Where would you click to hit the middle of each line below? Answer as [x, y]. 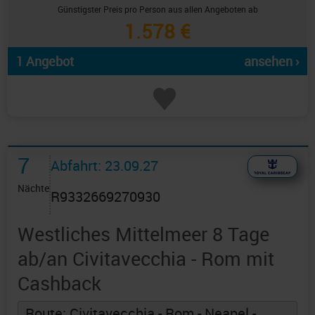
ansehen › [271, 62]
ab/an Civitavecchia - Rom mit [146, 259]
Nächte [33, 188]
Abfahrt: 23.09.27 [104, 166]
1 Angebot [45, 62]
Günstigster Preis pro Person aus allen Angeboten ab [157, 9]
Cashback [59, 283]
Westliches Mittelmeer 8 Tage [143, 234]
